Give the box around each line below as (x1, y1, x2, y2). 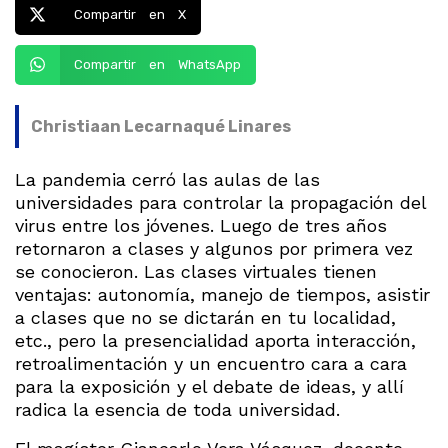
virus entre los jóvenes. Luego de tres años (15, 214, 387, 236)
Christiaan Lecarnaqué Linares (31, 116, 291, 136)
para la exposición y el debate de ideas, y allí (15, 375, 404, 397)
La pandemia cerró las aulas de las (15, 168, 320, 190)
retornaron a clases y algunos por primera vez (15, 237, 413, 259)
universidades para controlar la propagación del (15, 191, 426, 213)
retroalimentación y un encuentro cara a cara (15, 352, 407, 374)
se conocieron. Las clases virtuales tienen (15, 260, 377, 282)
